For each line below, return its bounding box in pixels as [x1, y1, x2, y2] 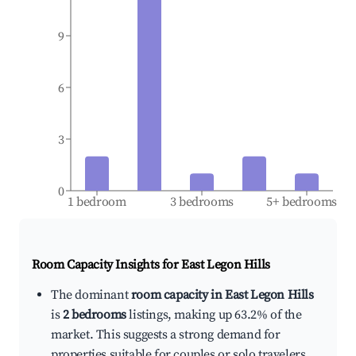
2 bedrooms [62, 307, 126, 323]
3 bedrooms [169, 194, 234, 211]
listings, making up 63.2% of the [126, 307, 302, 323]
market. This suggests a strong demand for [51, 327, 281, 343]
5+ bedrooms [266, 194, 338, 211]
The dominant [51, 287, 131, 304]
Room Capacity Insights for [32, 257, 182, 273]
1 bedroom [68, 194, 126, 211]
